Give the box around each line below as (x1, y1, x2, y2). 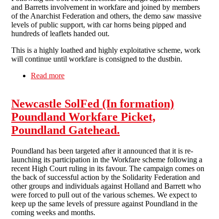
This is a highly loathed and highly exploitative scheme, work (11, 45, 200, 54)
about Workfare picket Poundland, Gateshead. (65, 71, 206, 80)
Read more (31, 71, 65, 80)
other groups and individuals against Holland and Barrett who (11, 182, 201, 191)
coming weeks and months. (11, 208, 95, 217)
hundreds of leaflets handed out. (11, 29, 109, 38)
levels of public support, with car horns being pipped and (11, 20, 186, 29)
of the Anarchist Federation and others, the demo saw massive (11, 11, 201, 20)
